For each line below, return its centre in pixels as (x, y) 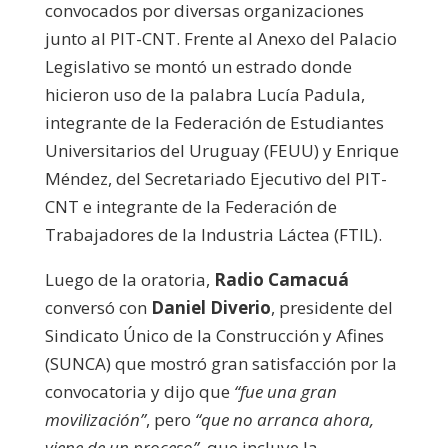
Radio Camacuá (281, 279)
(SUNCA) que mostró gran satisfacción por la (220, 363)
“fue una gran (285, 391)
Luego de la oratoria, (129, 279)
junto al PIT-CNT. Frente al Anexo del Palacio (220, 38)
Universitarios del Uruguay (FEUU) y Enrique (221, 150)
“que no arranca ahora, (284, 419)
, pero (170, 419)
